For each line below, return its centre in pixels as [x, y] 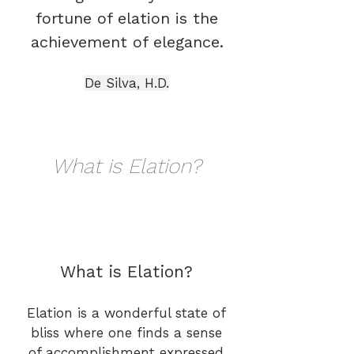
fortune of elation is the [127, 18]
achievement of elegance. [127, 42]
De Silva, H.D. [127, 83]
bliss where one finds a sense [126, 333]
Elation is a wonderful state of [126, 313]
